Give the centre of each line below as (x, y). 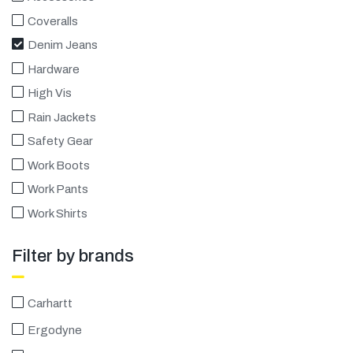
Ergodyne (55, 330)
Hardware (54, 69)
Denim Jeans (63, 45)
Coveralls (53, 21)
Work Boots (59, 165)
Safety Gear (60, 141)
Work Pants (58, 189)
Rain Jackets (62, 117)
